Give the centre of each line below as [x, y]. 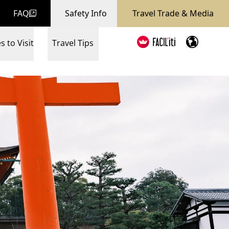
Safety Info [86, 13]
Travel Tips [73, 43]
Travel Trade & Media [173, 13]
